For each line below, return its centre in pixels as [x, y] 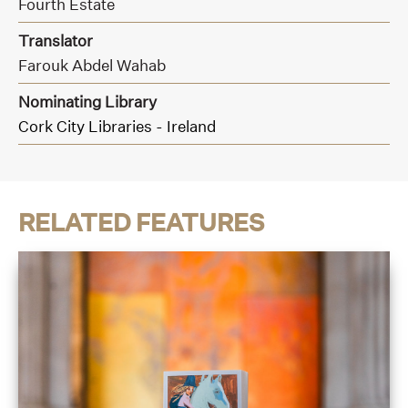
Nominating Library [87, 101]
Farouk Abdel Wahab [92, 65]
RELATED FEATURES [141, 222]
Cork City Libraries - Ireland [117, 126]
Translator [56, 40]
